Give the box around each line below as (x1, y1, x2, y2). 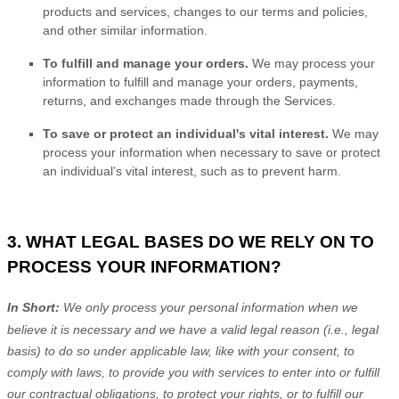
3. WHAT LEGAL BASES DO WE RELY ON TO (7, 232, 374, 252)
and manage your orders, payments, (149, 74, 358, 89)
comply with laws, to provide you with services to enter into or (7, 365, 354, 380)
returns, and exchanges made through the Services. (43, 93, 336, 108)
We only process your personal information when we (63, 300, 358, 315)
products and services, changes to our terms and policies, (43, 4, 368, 19)
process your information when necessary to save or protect (43, 144, 380, 159)
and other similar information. (43, 22, 208, 37)
